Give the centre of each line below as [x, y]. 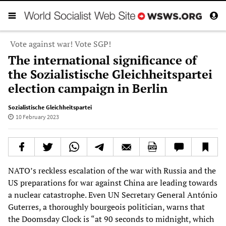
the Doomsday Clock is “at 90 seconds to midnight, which [111, 219]
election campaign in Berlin [88, 88]
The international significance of [102, 60]
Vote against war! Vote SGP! [61, 44]
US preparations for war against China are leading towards [113, 182]
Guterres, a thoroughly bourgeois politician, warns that [106, 207]
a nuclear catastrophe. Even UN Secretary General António [113, 194]
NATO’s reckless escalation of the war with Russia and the [112, 170]
